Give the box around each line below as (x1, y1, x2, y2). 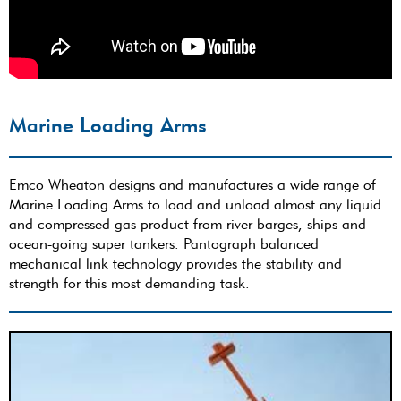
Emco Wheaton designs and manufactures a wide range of (9, 175, 376, 193)
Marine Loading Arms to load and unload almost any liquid (9, 195, 381, 213)
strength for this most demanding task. (9, 274, 250, 292)
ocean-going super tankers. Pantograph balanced (9, 235, 319, 252)
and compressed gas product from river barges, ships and (9, 215, 366, 233)
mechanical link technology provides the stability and (9, 254, 342, 272)
